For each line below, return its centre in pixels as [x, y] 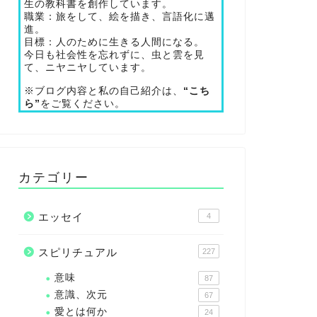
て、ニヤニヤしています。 [87, 68]
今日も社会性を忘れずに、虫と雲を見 [114, 55]
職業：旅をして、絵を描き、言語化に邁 [119, 17]
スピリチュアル [77, 252]
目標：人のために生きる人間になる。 [114, 42]
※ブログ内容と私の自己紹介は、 [103, 91]
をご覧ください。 [82, 104]
